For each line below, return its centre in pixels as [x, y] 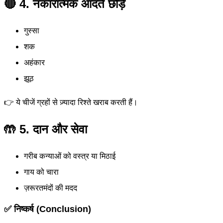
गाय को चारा [41, 172]
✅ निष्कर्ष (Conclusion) [48, 209]
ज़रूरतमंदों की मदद [51, 188]
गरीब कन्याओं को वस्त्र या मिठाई [70, 156]
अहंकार [34, 63]
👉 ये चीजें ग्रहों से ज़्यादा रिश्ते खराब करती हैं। [71, 103]
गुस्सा [32, 31]
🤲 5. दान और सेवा [46, 129]
